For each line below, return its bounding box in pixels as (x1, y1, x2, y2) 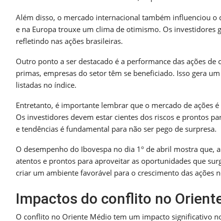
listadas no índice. (16, 80, 76, 90)
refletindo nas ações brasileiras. (16, 36, 123, 46)
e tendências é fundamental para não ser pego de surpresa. (16, 124, 217, 134)
